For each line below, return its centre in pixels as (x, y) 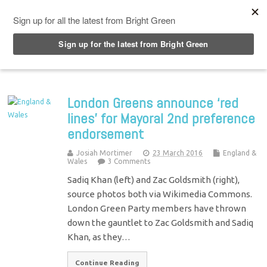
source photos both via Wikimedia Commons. (160, 194)
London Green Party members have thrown (157, 208)
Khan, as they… (99, 237)
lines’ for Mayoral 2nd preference (162, 118)
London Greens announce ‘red (153, 103)
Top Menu (53, 11)
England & (240, 153)
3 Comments (129, 161)
